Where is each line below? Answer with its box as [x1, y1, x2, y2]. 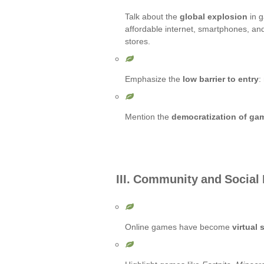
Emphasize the [125, 74, 183, 84]
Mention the [125, 111, 171, 122]
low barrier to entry [183, 74, 259, 84]
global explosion [180, 11, 247, 22]
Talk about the [125, 11, 180, 22]
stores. [125, 36, 150, 47]
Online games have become [125, 222, 232, 232]
